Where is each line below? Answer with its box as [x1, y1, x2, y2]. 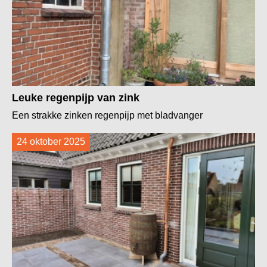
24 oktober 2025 [17, 136, 85, 147]
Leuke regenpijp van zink [12, 91, 139, 104]
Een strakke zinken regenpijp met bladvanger [12, 110, 203, 120]
